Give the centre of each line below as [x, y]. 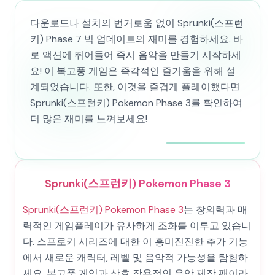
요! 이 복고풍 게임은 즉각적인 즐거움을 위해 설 [133, 71]
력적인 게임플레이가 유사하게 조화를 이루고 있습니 [137, 226]
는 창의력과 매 [215, 210]
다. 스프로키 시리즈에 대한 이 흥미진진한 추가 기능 [135, 242]
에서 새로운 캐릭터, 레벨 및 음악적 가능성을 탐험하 [135, 258]
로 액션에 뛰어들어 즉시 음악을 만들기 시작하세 [136, 55]
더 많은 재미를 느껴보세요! [89, 119]
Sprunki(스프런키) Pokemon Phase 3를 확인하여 [136, 103]
